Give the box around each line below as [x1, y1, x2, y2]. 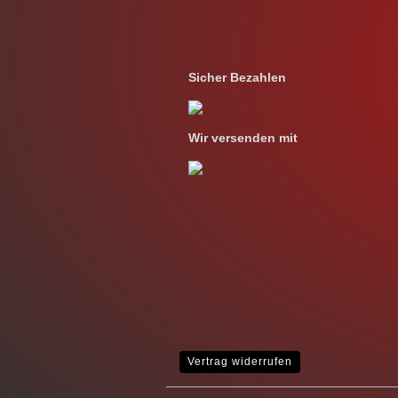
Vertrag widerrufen [187, 355, 292, 368]
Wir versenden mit [188, 131, 298, 145]
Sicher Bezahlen [188, 70, 286, 84]
